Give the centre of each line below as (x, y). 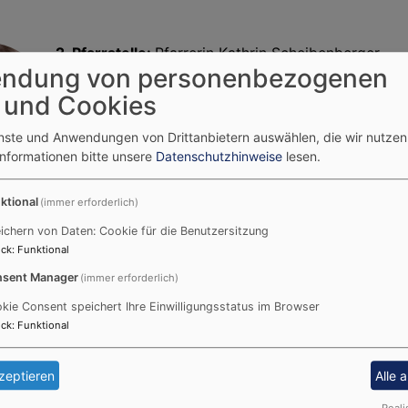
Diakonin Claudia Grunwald (250, 293)
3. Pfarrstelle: (106, 293)
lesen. (301, 157)
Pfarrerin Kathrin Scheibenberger (268, 52)
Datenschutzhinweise (219, 157)
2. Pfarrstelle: (106, 52)
